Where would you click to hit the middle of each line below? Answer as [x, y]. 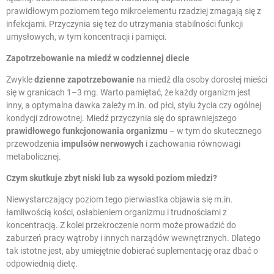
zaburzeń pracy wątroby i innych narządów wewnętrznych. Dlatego [133, 238]
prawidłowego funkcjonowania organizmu [87, 131]
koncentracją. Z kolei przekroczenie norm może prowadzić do [121, 225]
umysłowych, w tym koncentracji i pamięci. [87, 37]
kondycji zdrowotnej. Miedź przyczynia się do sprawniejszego [121, 118]
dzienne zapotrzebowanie [84, 80]
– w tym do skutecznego [215, 131]
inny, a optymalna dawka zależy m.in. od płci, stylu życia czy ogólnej [134, 106]
